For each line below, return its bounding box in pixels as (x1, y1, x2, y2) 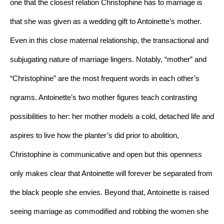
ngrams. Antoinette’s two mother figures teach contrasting (10, 93, 197, 101)
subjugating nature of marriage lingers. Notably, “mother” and (10, 55, 206, 63)
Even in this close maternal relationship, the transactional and (10, 36, 208, 44)
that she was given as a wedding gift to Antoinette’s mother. (10, 17, 201, 25)
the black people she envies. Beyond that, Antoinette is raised (10, 188, 209, 196)
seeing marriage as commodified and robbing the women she (10, 207, 208, 215)
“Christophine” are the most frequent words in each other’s (10, 74, 199, 82)
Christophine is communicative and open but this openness (10, 150, 202, 158)
